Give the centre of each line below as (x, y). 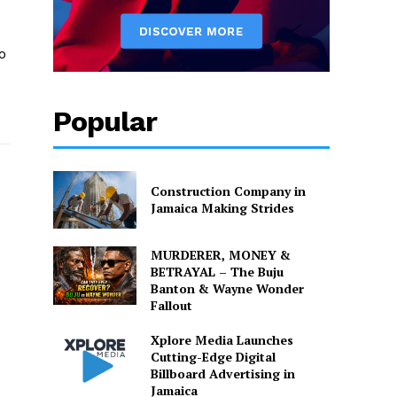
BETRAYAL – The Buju (217, 272)
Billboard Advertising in (222, 374)
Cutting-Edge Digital (213, 357)
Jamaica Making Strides (222, 208)
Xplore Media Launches (222, 340)
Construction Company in (228, 191)
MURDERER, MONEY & (220, 255)
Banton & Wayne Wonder (227, 289)
